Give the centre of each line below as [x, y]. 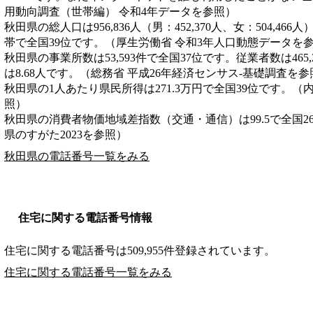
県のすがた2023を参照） [66, 134]
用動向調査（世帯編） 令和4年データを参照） [120, 11]
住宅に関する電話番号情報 [85, 217]
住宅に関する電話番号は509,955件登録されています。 [140, 250]
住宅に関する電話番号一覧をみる [88, 272]
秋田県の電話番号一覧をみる [77, 156]
